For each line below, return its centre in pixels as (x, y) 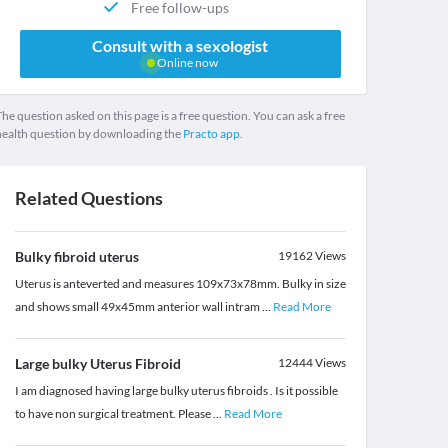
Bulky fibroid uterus (76, 257)
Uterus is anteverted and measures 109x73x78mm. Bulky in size (180, 284)
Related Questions (88, 198)
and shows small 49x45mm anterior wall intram (138, 307)
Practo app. (212, 134)
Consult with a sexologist (180, 46)
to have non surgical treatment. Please (113, 414)
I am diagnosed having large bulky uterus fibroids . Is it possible (176, 391)
